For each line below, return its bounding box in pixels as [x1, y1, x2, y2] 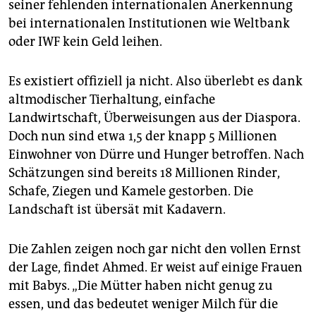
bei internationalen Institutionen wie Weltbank [8, 16, 290, 32]
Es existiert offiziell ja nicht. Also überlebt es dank [8, 73, 303, 90]
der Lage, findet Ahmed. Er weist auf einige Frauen [8, 260, 303, 276]
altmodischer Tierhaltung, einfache [8, 92, 215, 108]
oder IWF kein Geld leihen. [8, 34, 162, 50]
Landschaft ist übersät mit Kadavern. [8, 202, 226, 218]
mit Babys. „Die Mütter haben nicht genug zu [8, 278, 272, 294]
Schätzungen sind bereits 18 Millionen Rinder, [8, 165, 280, 181]
